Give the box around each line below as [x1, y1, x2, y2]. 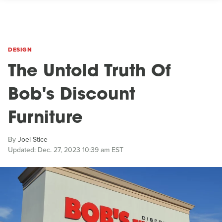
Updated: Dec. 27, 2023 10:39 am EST [8, 145, 123, 155]
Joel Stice [18, 134, 48, 145]
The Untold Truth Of [8, 63, 171, 81]
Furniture [8, 110, 83, 127]
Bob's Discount [8, 87, 135, 104]
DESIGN [8, 45, 32, 54]
